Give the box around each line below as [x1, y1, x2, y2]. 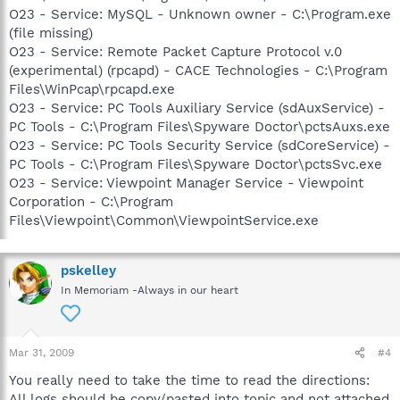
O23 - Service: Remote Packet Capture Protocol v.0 [9, 44, 342, 60]
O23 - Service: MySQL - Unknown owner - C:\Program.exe [9, 6, 391, 22]
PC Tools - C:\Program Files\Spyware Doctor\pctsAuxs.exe [9, 119, 390, 135]
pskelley [61, 262, 116, 279]
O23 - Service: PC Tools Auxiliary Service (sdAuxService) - [9, 100, 385, 116]
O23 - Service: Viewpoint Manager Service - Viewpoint [9, 175, 363, 191]
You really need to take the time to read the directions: [9, 372, 370, 388]
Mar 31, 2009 [9, 346, 74, 359]
